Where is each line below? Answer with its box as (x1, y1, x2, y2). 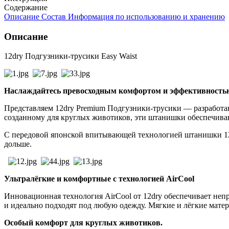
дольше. (4, 140, 32, 149)
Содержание (4, 3, 48, 12)
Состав (39, 12, 68, 21)
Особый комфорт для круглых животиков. (4, 218, 163, 227)
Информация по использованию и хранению (68, 12, 225, 21)
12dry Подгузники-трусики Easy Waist (4, 52, 137, 61)
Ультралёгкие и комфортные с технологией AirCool (4, 174, 194, 184)
